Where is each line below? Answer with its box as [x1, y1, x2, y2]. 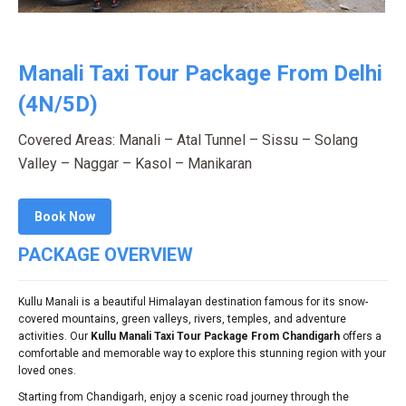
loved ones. [18, 363, 76, 377]
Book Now [34, 208, 95, 224]
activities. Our [18, 329, 91, 343]
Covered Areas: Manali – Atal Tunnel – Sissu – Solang [18, 130, 358, 149]
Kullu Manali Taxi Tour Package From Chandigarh [91, 329, 340, 343]
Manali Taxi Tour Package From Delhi [18, 60, 382, 86]
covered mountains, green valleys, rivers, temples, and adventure [18, 312, 346, 325]
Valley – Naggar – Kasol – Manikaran [18, 154, 252, 172]
